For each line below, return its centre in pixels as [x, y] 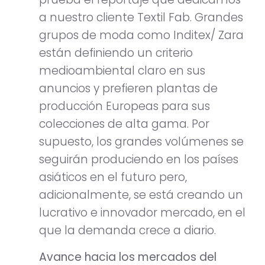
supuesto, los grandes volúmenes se [141, 142]
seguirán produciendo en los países [139, 160]
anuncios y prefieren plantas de [128, 89]
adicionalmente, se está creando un [141, 195]
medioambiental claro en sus [122, 71]
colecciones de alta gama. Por [124, 124]
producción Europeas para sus [125, 106]
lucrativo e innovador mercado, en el [142, 213]
